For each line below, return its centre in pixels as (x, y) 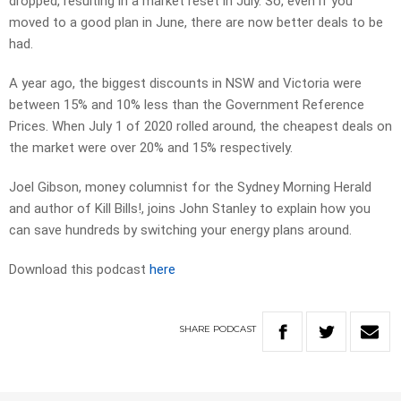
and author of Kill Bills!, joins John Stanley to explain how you (190, 209)
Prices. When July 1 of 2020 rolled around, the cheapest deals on (200, 127)
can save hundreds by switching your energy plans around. (180, 230)
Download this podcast (79, 270)
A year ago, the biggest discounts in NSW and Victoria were (185, 84)
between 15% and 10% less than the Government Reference (187, 105)
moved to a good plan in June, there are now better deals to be (196, 23)
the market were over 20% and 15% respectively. (151, 148)
